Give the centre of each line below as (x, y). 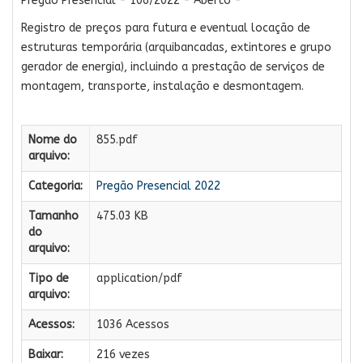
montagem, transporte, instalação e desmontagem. (162, 86)
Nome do (53, 139)
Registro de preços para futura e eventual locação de (166, 28)
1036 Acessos (133, 324)
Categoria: (56, 186)
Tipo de (49, 278)
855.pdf (117, 139)
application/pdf (139, 278)
